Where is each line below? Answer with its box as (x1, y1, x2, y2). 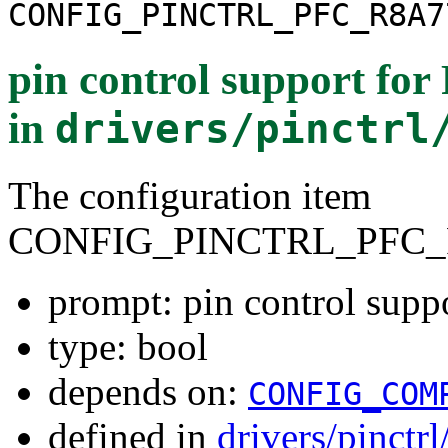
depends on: (48, 369, 248, 413)
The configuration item (8, 173, 371, 217)
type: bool (48, 324, 208, 368)
